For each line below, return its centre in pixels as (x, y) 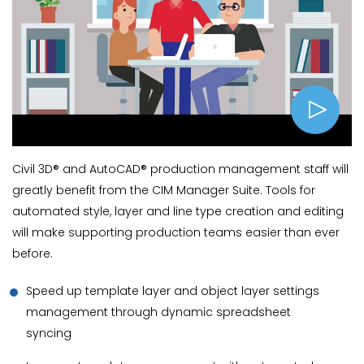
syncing (49, 333)
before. (32, 253)
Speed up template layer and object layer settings (173, 290)
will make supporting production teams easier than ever (176, 232)
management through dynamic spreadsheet (158, 312)
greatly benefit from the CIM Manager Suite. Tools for (164, 190)
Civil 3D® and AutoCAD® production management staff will (180, 169)
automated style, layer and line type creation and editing (178, 211)
